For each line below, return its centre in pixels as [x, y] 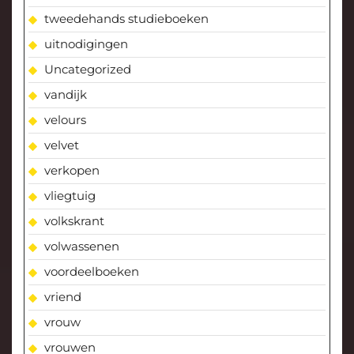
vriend [63, 296]
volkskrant [74, 220]
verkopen [72, 170]
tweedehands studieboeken [126, 18]
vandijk [66, 94]
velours [65, 119]
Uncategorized [88, 69]
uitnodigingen [86, 43]
